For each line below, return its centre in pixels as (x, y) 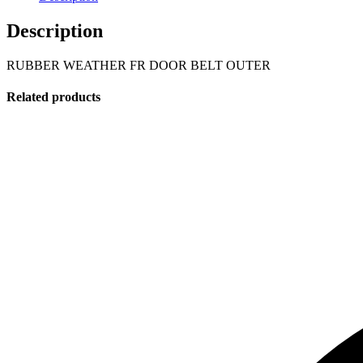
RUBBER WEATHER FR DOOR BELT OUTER (139, 66)
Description (55, 31)
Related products (53, 97)
